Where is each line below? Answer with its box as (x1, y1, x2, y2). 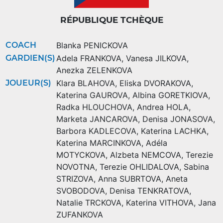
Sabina (184, 162, 209, 172)
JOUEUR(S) (5, 78, 51, 88)
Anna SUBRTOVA (98, 174, 161, 184)
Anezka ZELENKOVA (56, 65, 132, 76)
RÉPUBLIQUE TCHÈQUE (60, 15, 163, 25)
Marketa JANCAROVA (56, 114, 138, 124)
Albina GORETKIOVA (132, 90, 208, 101)
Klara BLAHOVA (56, 78, 115, 89)
